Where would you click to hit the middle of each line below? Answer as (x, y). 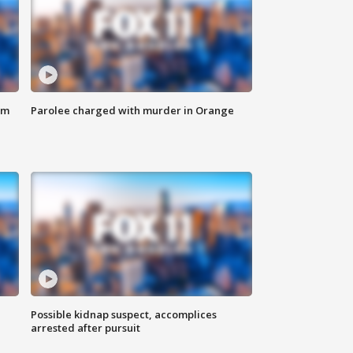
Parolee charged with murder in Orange (133, 111)
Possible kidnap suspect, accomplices (124, 315)
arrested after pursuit (86, 328)
